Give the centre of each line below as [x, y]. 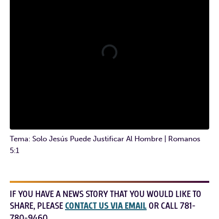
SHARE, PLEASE [37, 206]
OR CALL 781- [171, 206]
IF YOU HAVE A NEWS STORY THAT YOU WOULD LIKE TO [106, 194]
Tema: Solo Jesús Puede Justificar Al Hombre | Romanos [105, 139]
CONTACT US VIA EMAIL [106, 206]
